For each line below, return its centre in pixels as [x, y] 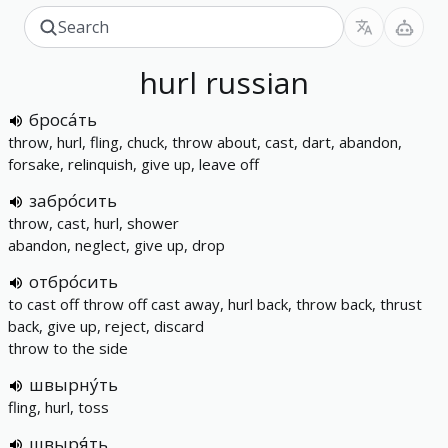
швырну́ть [73, 384]
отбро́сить [73, 281]
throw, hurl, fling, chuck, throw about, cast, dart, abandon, [205, 142]
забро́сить [73, 200]
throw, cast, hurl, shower [93, 223]
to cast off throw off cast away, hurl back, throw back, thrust [215, 304]
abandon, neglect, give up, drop [116, 245]
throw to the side [68, 348]
